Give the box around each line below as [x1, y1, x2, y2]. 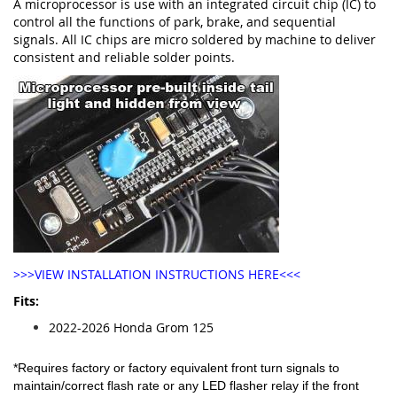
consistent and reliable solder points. [13, 48, 235, 66]
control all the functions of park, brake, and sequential [13, 12, 336, 30]
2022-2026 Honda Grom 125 [49, 318, 214, 336]
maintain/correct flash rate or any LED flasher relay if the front [13, 378, 359, 393]
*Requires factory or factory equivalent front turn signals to [13, 360, 339, 375]
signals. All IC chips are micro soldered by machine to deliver [13, 30, 376, 48]
